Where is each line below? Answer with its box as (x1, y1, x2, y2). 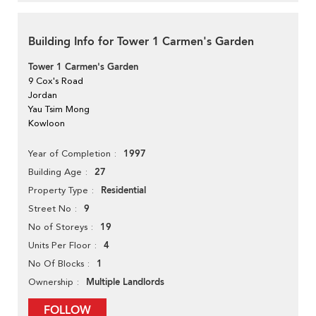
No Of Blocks (28, 258, 84, 269)
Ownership (28, 276, 73, 288)
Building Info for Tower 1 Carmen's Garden (28, 34, 254, 50)
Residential (101, 184, 146, 197)
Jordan (28, 90, 57, 101)
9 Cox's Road (28, 75, 83, 87)
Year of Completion (28, 148, 111, 159)
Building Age (28, 166, 82, 178)
